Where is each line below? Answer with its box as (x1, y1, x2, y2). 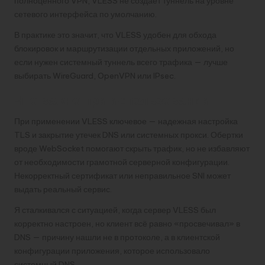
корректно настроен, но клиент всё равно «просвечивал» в (14, 218, 240, 229)
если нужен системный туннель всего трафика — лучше (14, 56, 228, 67)
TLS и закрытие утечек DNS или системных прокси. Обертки (14, 129, 243, 140)
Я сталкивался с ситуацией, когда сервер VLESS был (14, 204, 216, 215)
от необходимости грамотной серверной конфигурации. (14, 156, 230, 167)
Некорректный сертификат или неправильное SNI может (14, 170, 231, 181)
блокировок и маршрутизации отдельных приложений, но (14, 43, 234, 54)
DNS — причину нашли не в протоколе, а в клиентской (14, 231, 220, 243)
